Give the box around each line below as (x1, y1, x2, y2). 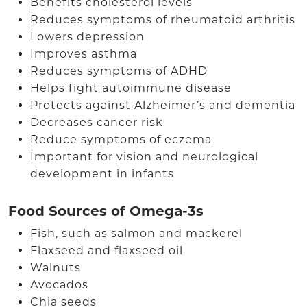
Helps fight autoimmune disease (30, 82, 232, 95)
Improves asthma (30, 47, 137, 60)
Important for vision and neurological (30, 150, 258, 163)
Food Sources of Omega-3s (8, 203, 204, 219)
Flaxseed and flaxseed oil (30, 244, 183, 257)
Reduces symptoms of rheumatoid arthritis (30, 13, 295, 26)
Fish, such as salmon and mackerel (30, 227, 243, 240)
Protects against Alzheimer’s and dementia (30, 99, 295, 112)
